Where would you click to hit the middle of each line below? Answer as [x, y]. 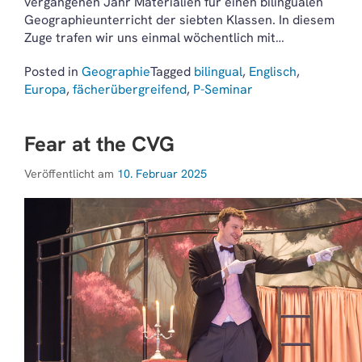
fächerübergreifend [130, 89]
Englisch [273, 72]
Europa [45, 89]
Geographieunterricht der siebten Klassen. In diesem [179, 20]
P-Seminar [223, 89]
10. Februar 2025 [162, 174]
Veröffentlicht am [71, 174]
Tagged [172, 72]
